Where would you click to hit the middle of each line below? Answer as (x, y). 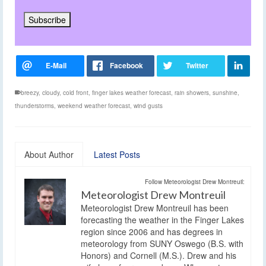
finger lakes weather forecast (132, 92)
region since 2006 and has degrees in (152, 231)
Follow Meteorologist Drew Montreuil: (195, 181)
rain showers (192, 92)
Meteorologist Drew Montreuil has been (155, 208)
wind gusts (148, 105)
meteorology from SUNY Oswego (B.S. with (162, 243)
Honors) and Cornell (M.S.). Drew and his (159, 255)
